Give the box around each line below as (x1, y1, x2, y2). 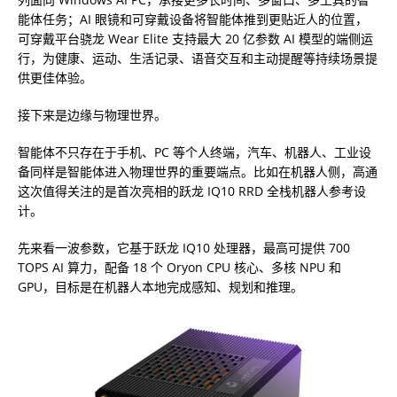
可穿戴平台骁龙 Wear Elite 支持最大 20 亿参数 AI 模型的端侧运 (18, 30, 373, 48)
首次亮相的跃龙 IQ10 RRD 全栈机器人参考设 (117, 183, 366, 200)
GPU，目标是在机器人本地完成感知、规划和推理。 (18, 278, 303, 296)
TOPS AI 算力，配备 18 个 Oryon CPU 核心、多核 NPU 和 (18, 259, 341, 276)
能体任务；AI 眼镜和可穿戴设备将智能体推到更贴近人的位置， (18, 11, 368, 28)
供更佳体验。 (18, 69, 92, 87)
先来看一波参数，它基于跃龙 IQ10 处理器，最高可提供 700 (18, 239, 350, 257)
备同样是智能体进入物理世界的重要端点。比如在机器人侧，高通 (18, 163, 378, 181)
